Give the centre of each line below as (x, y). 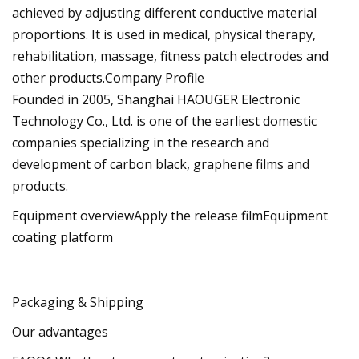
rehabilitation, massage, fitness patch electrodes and (170, 56)
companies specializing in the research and (141, 142)
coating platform (63, 237)
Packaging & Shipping (78, 302)
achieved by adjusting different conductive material (164, 12)
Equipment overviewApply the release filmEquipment (170, 215)
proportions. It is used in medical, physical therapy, (164, 34)
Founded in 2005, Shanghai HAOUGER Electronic (156, 99)
